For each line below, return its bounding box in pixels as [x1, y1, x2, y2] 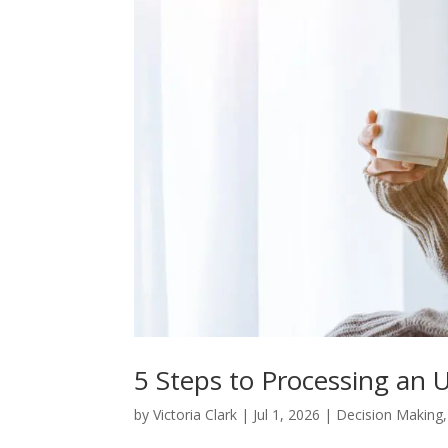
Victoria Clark [153, 405, 238, 425]
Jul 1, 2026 [253, 405, 321, 425]
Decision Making [336, 405, 444, 425]
